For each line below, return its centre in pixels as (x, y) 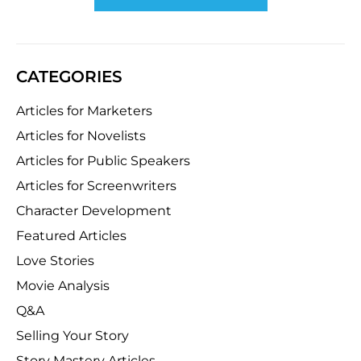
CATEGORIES (69, 77)
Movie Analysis (63, 286)
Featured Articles (71, 236)
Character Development (94, 211)
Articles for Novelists (81, 136)
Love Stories (55, 261)
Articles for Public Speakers (103, 161)
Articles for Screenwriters (96, 186)
